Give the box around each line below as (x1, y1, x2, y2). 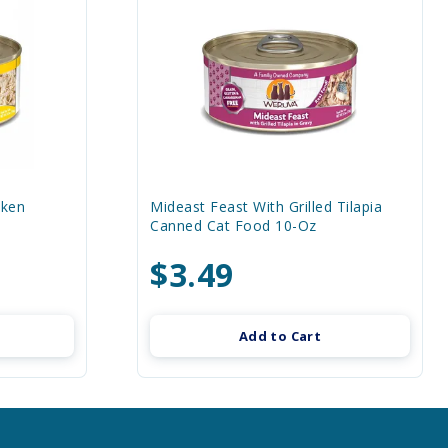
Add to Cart (238, 327, 322, 345)
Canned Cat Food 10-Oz (150, 216, 317, 235)
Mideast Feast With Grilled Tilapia (150, 197, 382, 216)
